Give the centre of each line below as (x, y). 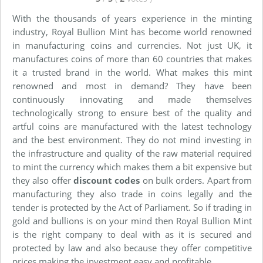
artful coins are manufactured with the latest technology (132, 126)
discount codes (107, 180)
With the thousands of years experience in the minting (132, 18)
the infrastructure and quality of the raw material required (132, 153)
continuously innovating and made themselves (132, 99)
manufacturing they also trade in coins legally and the (132, 194)
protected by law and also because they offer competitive (132, 248)
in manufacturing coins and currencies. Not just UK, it (132, 45)
